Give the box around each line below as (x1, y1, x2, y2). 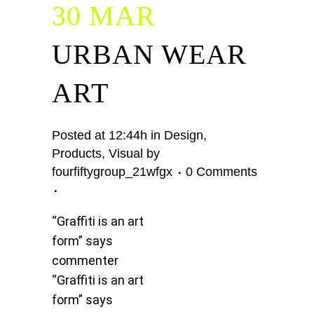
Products (52, 146, 102, 161)
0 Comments (186, 165, 257, 179)
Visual (109, 146, 143, 161)
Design (164, 128, 203, 143)
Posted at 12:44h (52, 128, 147, 143)
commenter (52, 253, 118, 268)
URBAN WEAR (52, 39, 247, 71)
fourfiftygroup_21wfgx (52, 165, 172, 179)
